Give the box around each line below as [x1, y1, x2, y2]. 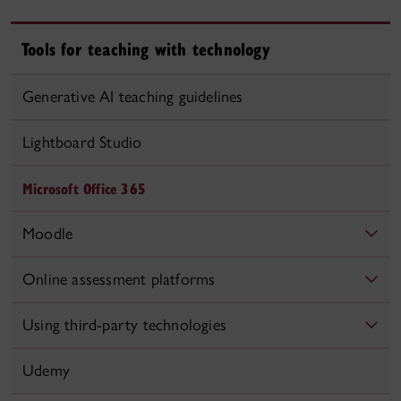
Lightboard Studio [22, 132, 142, 152]
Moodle [22, 224, 73, 243]
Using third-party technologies [22, 315, 226, 335]
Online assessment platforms [22, 269, 216, 289]
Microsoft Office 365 [22, 178, 146, 199]
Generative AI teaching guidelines [22, 87, 243, 107]
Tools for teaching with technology [21, 37, 270, 61]
